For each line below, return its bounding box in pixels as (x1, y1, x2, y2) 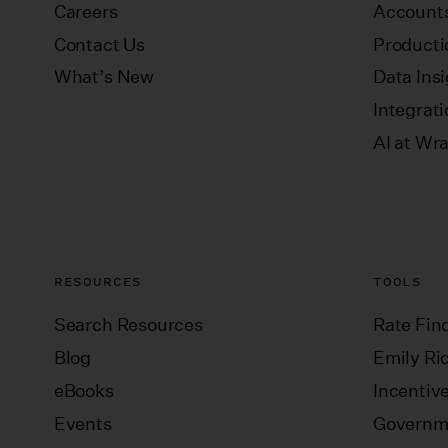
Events (53, 412, 112, 435)
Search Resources (53, 313, 203, 336)
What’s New (53, 66, 155, 89)
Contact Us (53, 33, 146, 56)
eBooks (53, 379, 114, 402)
